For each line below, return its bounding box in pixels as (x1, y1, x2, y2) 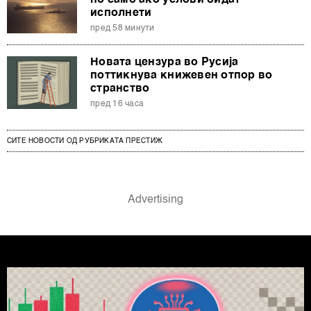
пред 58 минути (90, 24, 155, 33)
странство (90, 83, 150, 94)
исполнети (90, 7, 152, 19)
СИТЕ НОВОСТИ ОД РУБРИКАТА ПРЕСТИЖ (7, 137, 162, 144)
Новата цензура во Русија (90, 56, 239, 68)
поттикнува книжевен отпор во (90, 69, 273, 81)
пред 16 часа (90, 99, 144, 108)
